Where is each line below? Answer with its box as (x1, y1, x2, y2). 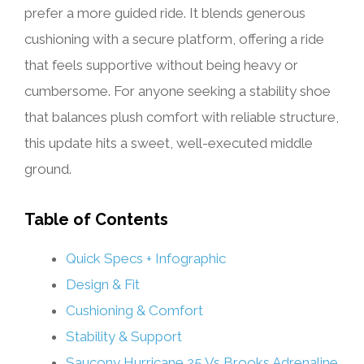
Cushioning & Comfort (66, 302, 203, 318)
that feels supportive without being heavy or (24, 57, 298, 73)
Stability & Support (66, 328, 182, 344)
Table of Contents (24, 210, 168, 229)
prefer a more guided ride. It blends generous (24, 5, 305, 21)
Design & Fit (66, 276, 140, 292)
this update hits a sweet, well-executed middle (24, 135, 313, 151)
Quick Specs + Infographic (66, 250, 226, 266)
